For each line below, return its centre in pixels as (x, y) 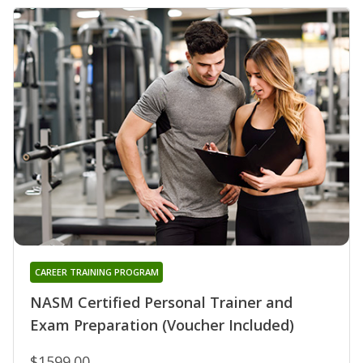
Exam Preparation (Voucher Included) (162, 325)
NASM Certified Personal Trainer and (161, 303)
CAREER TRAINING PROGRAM (96, 272)
